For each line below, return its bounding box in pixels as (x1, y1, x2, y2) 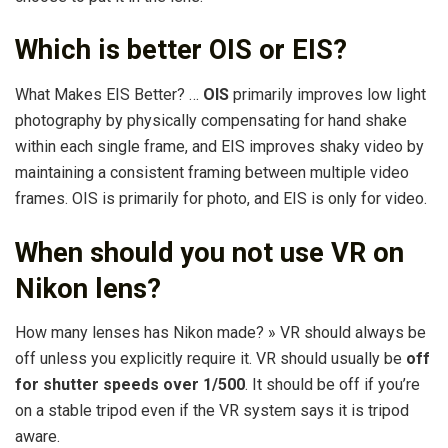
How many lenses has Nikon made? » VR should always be (15, 323, 426, 343)
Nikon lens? (15, 272, 161, 305)
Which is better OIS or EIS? (15, 34, 347, 67)
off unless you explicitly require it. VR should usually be (15, 349, 406, 369)
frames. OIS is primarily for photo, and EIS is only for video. (15, 189, 427, 209)
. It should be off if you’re (245, 375, 420, 395)
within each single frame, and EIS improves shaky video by (15, 137, 424, 157)
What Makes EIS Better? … (15, 85, 203, 105)
